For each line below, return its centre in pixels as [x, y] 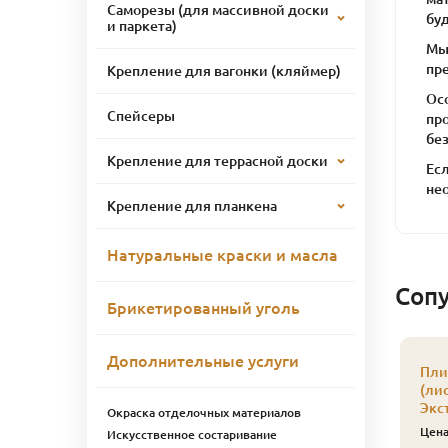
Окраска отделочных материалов [204, 412]
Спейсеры [141, 115]
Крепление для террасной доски [217, 160]
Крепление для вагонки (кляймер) [224, 70]
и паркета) [142, 25]
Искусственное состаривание [192, 434]
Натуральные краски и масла [222, 254]
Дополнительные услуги [203, 360]
